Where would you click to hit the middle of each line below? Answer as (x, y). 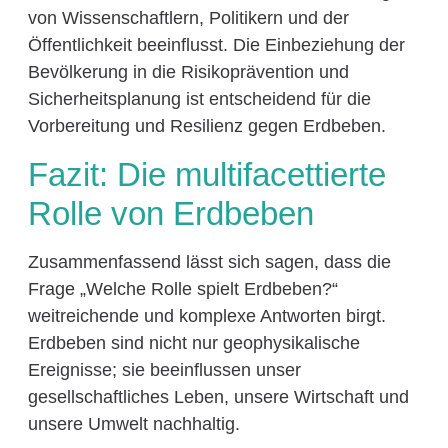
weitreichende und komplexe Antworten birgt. (206, 315)
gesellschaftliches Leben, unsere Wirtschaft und (218, 396)
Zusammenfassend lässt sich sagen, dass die (209, 261)
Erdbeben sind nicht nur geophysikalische (193, 342)
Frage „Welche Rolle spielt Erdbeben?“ (182, 288)
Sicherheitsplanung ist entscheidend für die (199, 99)
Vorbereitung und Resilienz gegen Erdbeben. (206, 126)
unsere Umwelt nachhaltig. (133, 423)
